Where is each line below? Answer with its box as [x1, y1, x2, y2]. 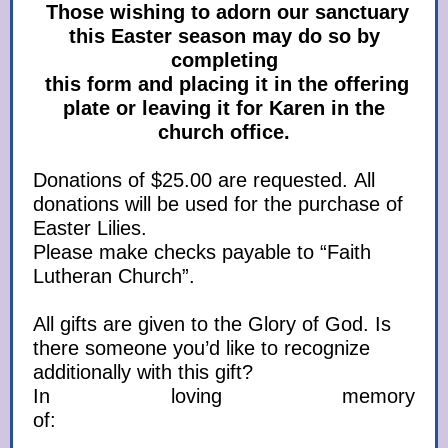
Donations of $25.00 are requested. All [33, 169, 375, 191]
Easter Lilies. [33, 217, 147, 239]
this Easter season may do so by [68, 25, 380, 47]
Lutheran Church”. [33, 265, 195, 287]
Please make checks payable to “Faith [33, 241, 371, 263]
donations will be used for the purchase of [33, 193, 403, 215]
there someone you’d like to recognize [33, 337, 370, 359]
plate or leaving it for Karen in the [63, 97, 385, 119]
